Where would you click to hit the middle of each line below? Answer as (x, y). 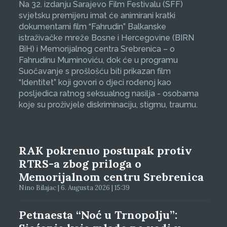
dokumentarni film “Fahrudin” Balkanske (92, 27)
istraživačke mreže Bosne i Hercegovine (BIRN (106, 38)
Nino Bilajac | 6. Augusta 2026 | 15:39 (74, 188)
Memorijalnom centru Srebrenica (111, 177)
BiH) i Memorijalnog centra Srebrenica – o (97, 49)
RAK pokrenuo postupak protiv (105, 151)
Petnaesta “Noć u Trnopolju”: (98, 215)
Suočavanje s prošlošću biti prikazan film (94, 71)
